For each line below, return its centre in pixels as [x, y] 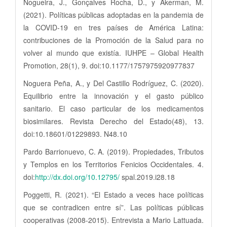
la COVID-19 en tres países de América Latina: [113, 27]
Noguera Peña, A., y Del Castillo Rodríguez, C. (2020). [113, 83]
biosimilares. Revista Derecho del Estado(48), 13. [113, 121]
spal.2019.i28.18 [147, 177]
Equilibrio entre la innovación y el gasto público [113, 96]
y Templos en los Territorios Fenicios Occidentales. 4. [113, 164]
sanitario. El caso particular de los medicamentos [113, 108]
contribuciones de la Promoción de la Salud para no [113, 40]
